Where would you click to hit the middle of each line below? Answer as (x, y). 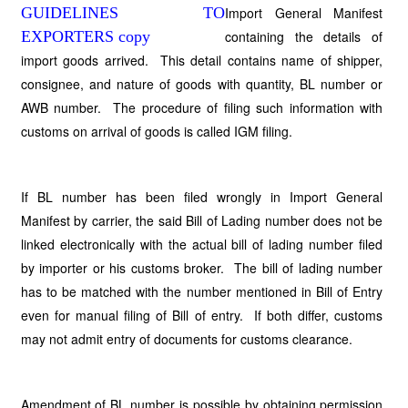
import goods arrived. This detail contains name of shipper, (202, 60)
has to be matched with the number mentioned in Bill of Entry (202, 291)
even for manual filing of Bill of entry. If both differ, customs (202, 315)
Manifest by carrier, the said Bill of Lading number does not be (202, 220)
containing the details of (304, 36)
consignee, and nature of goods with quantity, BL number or (202, 84)
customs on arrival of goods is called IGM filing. (156, 131)
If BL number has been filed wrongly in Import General (202, 197)
